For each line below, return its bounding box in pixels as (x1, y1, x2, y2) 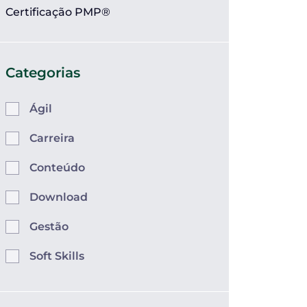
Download (29, 191, 88, 204)
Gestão (29, 220, 69, 233)
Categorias (5, 64, 80, 81)
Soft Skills (29, 249, 84, 262)
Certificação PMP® (5, 5, 110, 19)
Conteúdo (29, 161, 85, 174)
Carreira (29, 132, 75, 145)
